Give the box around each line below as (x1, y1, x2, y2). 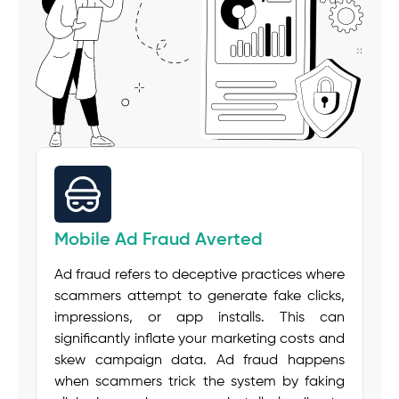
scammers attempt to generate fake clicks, (54, 289, 345, 304)
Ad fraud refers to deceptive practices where (54, 267, 345, 282)
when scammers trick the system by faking (54, 374, 345, 389)
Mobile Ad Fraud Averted (54, 231, 263, 249)
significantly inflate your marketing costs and (54, 331, 345, 346)
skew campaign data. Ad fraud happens (54, 353, 345, 368)
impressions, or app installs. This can (54, 310, 345, 325)
